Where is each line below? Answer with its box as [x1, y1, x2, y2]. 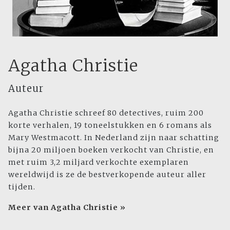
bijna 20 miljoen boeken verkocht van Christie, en [8, 145, 214, 155]
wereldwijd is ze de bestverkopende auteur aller [8, 170, 206, 180]
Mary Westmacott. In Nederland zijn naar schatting [8, 133, 219, 143]
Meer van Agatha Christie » [8, 203, 126, 213]
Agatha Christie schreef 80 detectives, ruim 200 [8, 108, 204, 118]
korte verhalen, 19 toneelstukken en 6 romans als [8, 121, 212, 130]
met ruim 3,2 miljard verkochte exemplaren [8, 158, 189, 167]
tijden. [8, 182, 35, 192]
